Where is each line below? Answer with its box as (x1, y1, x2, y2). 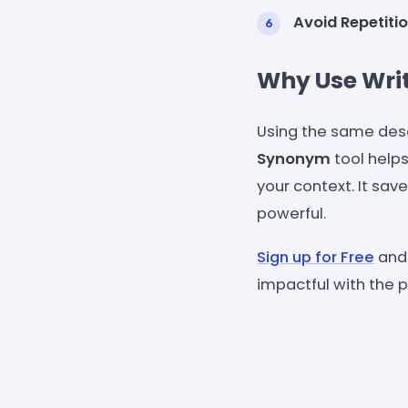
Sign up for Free (257, 246, 374, 268)
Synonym (257, 148, 331, 169)
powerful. (257, 202, 326, 224)
